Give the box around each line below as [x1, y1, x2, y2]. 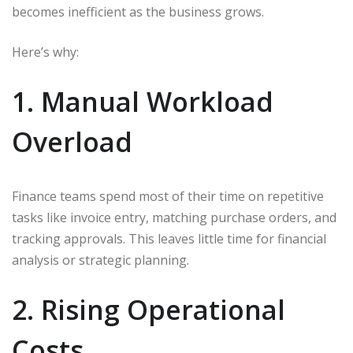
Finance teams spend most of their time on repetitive [12, 188, 324, 206]
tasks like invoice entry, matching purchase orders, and [12, 209, 336, 227]
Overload [12, 124, 132, 161]
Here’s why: [12, 43, 79, 61]
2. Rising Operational [12, 292, 285, 329]
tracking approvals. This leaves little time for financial [12, 230, 326, 248]
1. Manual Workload [12, 84, 273, 121]
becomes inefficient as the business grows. [12, 3, 264, 21]
